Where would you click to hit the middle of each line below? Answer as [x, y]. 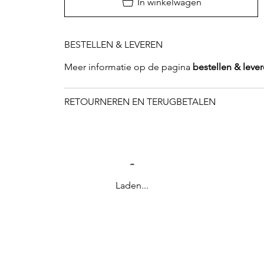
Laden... [132, 186]
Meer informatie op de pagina [128, 67]
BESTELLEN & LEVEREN [113, 45]
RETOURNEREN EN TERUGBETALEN [140, 102]
